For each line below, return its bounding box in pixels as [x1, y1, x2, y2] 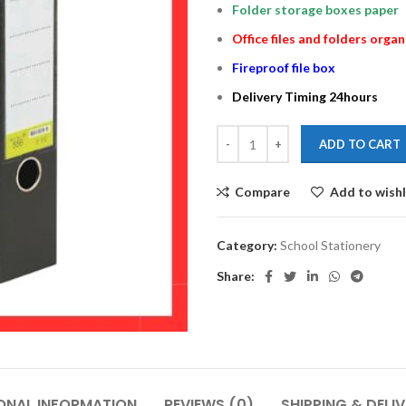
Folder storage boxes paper [232, 2, 399, 17]
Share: [217, 268, 255, 284]
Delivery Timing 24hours [232, 89, 378, 104]
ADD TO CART [319, 137, 401, 151]
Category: [217, 237, 277, 253]
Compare [235, 184, 291, 199]
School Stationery [280, 237, 381, 253]
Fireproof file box [232, 60, 335, 75]
